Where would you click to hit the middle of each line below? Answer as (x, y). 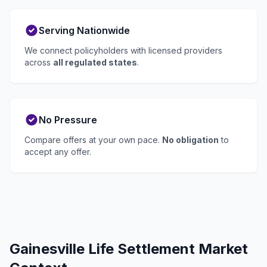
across (39, 63)
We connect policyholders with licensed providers (123, 51)
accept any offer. (58, 152)
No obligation (190, 140)
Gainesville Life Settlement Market (129, 249)
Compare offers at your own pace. (93, 140)
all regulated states (95, 63)
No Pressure (68, 120)
